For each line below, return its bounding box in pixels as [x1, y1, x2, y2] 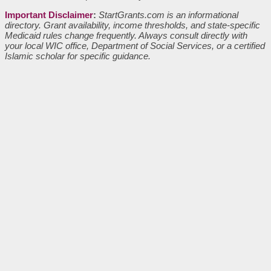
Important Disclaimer [5, 9, 93, 20]
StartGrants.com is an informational [99, 9, 238, 20]
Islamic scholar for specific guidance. [5, 50, 151, 61]
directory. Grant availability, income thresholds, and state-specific [5, 19, 260, 30]
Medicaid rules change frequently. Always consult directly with [5, 30, 247, 41]
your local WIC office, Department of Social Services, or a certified [5, 40, 265, 51]
